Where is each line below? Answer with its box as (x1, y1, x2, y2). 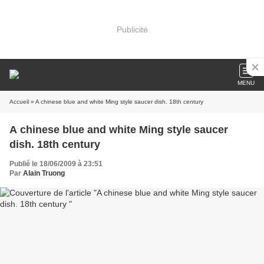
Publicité (116, 24, 148, 34)
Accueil (9, 98, 29, 105)
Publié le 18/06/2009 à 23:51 (9, 160, 103, 168)
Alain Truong (23, 169, 65, 177)
